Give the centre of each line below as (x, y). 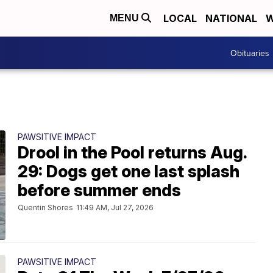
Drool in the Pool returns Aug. (133, 153)
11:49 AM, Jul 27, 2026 (115, 207)
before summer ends (99, 190)
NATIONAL (231, 18)
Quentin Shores (45, 207)
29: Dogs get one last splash (129, 172)
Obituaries (250, 53)
